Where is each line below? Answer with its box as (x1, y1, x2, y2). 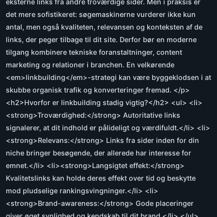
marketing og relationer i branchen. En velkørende (6, 61, 174, 69)
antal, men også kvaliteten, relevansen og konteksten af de (6, 23, 202, 31)
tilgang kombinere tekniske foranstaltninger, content (6, 48, 182, 57)
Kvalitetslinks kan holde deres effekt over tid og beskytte (6, 174, 196, 183)
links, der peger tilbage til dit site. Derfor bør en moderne (6, 35, 197, 44)
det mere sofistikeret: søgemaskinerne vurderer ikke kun (6, 10, 196, 19)
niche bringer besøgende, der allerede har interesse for (6, 149, 191, 157)
